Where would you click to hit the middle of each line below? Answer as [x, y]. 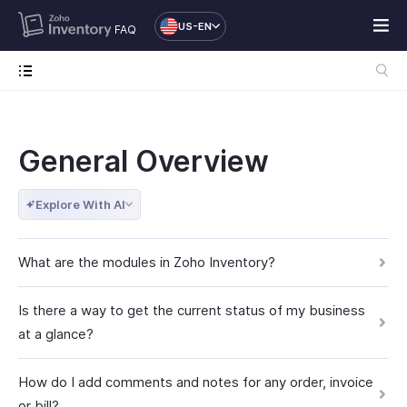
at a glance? [56, 334]
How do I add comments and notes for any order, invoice [196, 382]
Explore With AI [80, 204]
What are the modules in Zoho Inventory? [147, 262]
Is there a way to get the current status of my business [192, 310]
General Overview [144, 161]
